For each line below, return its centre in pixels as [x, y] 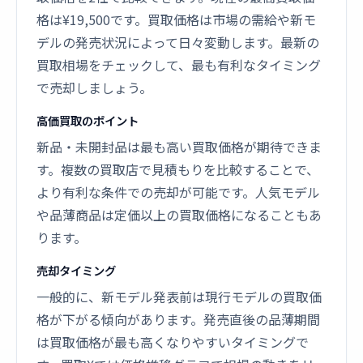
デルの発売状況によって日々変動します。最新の [178, 42]
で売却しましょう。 [94, 88]
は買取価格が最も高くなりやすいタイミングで [173, 342]
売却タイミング [76, 270]
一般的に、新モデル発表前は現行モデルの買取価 [179, 297]
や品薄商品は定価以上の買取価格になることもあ [179, 215]
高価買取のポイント [88, 120]
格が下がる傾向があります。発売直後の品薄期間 [178, 319]
